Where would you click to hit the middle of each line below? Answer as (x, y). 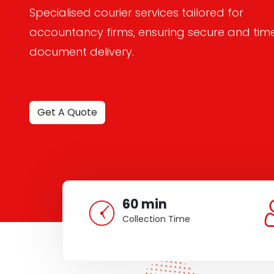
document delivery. (82, 52)
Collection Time (157, 219)
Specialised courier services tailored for (136, 13)
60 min (145, 204)
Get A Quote (67, 112)
